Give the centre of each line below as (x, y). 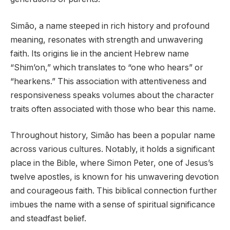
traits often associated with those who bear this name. (113, 109)
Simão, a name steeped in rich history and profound (110, 26)
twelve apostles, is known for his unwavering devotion (114, 177)
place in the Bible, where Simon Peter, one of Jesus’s (112, 163)
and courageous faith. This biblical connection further (114, 191)
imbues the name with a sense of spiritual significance (113, 205)
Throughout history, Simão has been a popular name (113, 136)
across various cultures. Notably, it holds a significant (112, 149)
